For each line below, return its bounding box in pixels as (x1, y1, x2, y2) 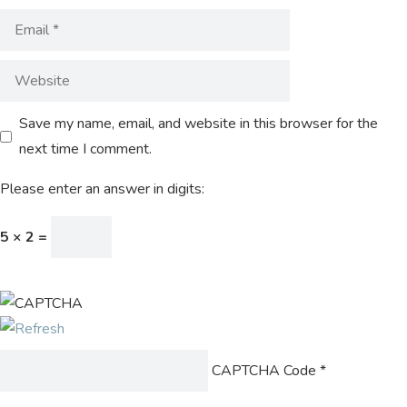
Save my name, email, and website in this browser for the (19, 114, 378, 134)
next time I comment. (19, 139, 152, 159)
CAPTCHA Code (212, 361, 316, 381)
